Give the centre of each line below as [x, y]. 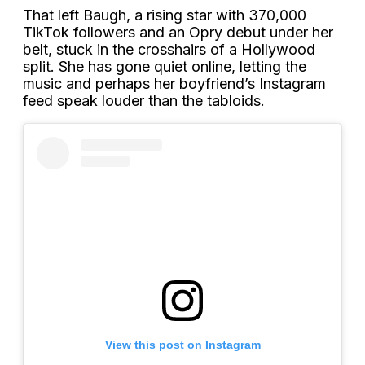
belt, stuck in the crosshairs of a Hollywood [169, 49]
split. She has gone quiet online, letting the [165, 66]
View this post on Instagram [182, 344]
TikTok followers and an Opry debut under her [178, 32]
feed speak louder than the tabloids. [144, 100]
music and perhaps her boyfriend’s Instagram [174, 83]
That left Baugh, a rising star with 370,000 [165, 15]
